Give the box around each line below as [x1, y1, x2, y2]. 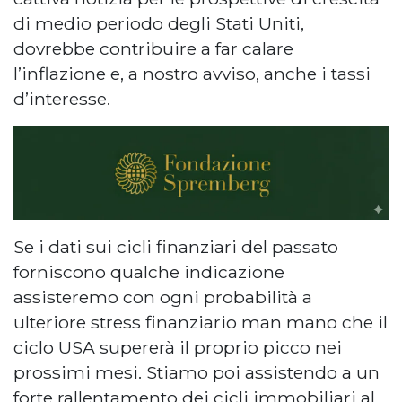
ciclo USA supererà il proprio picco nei [13, 336, 342, 358]
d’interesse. [13, 87, 110, 109]
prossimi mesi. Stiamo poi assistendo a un [13, 361, 380, 383]
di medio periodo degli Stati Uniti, [13, 12, 304, 34]
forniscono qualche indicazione [13, 260, 284, 283]
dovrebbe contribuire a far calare [13, 37, 293, 59]
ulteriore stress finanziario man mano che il [13, 310, 388, 333]
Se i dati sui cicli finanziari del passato [13, 235, 338, 258]
